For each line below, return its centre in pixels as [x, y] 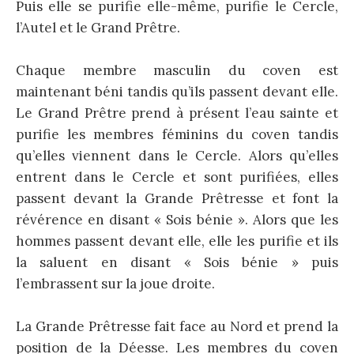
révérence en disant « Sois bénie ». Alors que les [177, 219]
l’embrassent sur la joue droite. [115, 283]
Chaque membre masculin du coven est [177, 70]
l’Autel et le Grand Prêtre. [98, 27]
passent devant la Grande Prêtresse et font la [177, 198]
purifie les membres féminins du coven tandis [177, 134]
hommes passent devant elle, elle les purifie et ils [177, 241]
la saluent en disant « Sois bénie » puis [177, 262]
